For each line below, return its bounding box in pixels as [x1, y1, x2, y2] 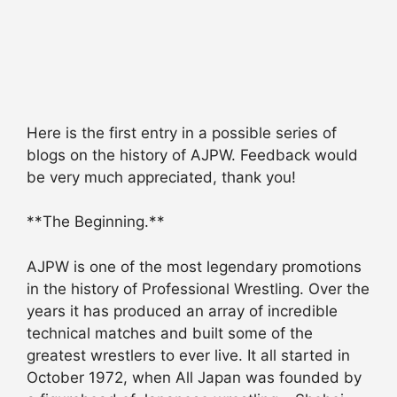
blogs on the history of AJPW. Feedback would [27, 145, 358, 164]
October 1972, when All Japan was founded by [27, 368, 362, 386]
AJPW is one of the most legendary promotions [27, 257, 362, 276]
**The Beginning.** [27, 213, 165, 231]
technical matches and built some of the [27, 323, 313, 342]
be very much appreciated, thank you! [27, 167, 296, 186]
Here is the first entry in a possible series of [27, 123, 337, 142]
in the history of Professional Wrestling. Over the [27, 279, 370, 298]
